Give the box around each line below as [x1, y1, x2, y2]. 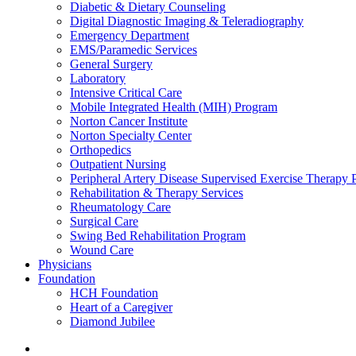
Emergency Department [70, 29, 189, 42]
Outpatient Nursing [70, 157, 166, 171]
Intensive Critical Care [70, 86, 182, 99]
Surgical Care [70, 215, 138, 228]
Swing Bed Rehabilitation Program [70, 229, 246, 242]
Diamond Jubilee [70, 315, 155, 328]
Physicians [38, 257, 91, 271]
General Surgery [70, 57, 153, 71]
